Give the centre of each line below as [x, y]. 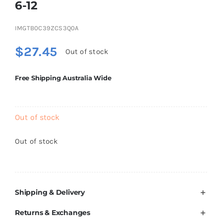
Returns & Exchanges [52, 213]
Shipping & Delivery [50, 193]
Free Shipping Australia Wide [63, 78]
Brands [37, 6]
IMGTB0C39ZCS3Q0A [47, 28]
